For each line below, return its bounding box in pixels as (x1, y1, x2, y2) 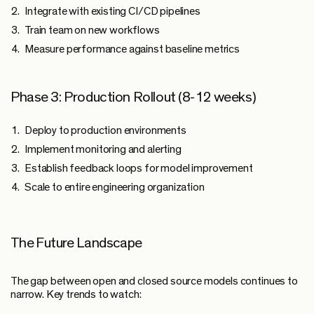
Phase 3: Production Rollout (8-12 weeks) (11, 89, 257, 104)
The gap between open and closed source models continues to (11, 275, 298, 287)
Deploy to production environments (25, 124, 186, 136)
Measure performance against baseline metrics (25, 43, 240, 55)
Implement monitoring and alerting (25, 143, 182, 155)
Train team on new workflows (25, 24, 160, 36)
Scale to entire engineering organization (25, 181, 205, 193)
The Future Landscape (11, 235, 142, 250)
